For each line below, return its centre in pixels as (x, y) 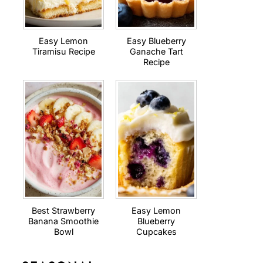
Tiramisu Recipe (63, 51)
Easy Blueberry (156, 41)
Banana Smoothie (63, 221)
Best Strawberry (63, 210)
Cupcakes (156, 232)
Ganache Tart (156, 51)
